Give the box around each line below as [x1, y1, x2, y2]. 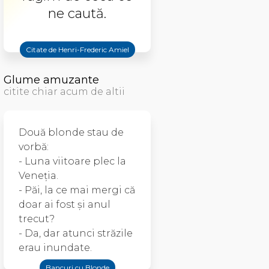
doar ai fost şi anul [19, 199, 110, 210]
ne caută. [48, 5, 106, 22]
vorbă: [19, 141, 49, 153]
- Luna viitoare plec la [19, 156, 126, 167]
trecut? [19, 213, 55, 225]
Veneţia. [19, 170, 58, 181]
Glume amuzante [4, 73, 99, 86]
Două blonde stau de [19, 127, 124, 138]
